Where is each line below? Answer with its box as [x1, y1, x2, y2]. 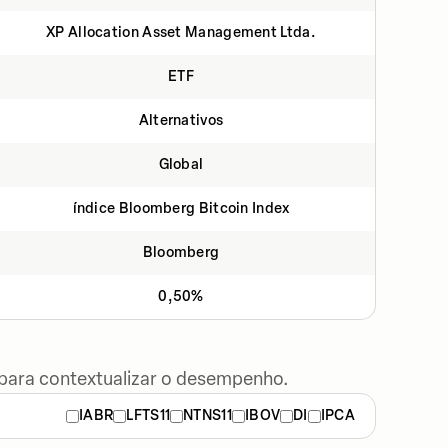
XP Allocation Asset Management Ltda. [46, 24, 316, 41]
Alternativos [138, 112, 224, 129]
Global [158, 156, 204, 173]
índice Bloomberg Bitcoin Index [72, 200, 290, 217]
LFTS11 [126, 407, 171, 424]
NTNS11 [183, 407, 232, 424]
